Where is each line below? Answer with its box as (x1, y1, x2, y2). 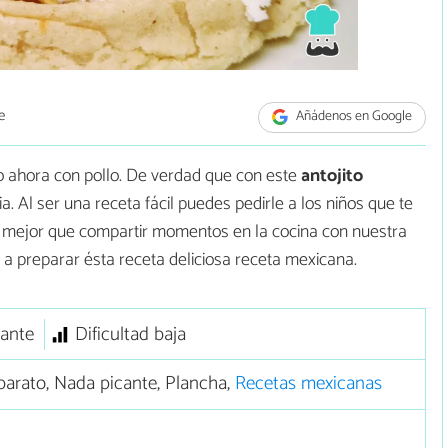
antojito (301, 160, 363, 191)
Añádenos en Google (293, 105, 413, 129)
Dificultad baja (74, 318, 186, 350)
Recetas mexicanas (234, 368, 382, 400)
